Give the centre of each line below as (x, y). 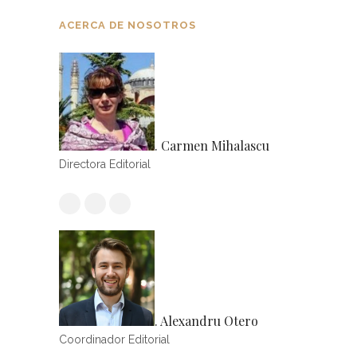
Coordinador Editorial (114, 339)
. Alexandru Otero (206, 320)
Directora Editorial (105, 164)
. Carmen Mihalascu (212, 145)
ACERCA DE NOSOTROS (127, 25)
